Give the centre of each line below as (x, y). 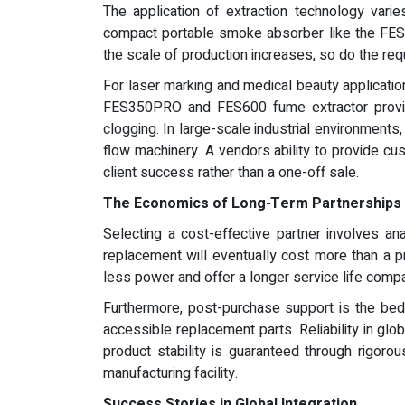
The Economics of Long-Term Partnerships (252, 204)
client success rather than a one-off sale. (231, 173)
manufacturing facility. (170, 374)
